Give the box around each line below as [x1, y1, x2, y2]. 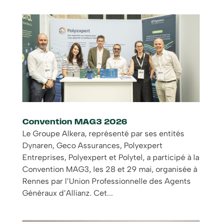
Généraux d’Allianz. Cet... [22, 188, 113, 198]
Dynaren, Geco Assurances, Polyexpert [22, 140, 163, 150]
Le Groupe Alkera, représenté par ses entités [22, 128, 184, 138]
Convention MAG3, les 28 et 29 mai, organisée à [22, 164, 197, 174]
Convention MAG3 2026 [22, 118, 127, 126]
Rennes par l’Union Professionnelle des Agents [22, 176, 191, 186]
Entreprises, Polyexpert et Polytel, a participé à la [22, 152, 199, 162]
